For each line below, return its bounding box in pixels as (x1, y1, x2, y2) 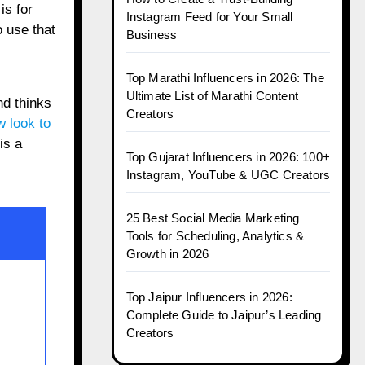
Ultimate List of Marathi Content (125, 89, 298, 103)
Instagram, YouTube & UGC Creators (125, 168, 331, 182)
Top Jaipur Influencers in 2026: (125, 290, 292, 304)
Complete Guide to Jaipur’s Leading (125, 308, 322, 322)
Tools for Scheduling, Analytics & (125, 229, 305, 243)
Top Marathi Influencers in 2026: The (125, 71, 324, 85)
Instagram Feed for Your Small (125, 10, 293, 24)
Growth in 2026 (125, 247, 209, 261)
